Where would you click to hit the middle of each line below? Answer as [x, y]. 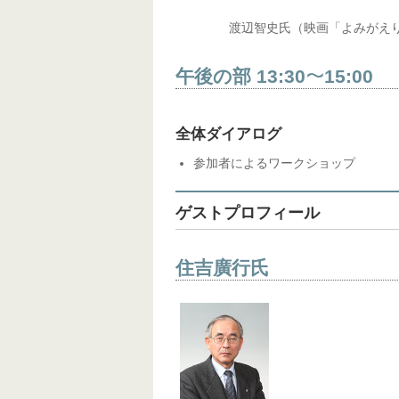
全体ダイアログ [228, 134]
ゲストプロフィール [248, 213]
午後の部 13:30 [240, 76]
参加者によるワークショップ [274, 163]
